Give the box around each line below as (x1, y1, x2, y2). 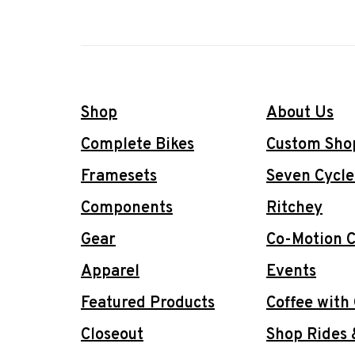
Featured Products (81, 293, 215, 315)
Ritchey (266, 198, 323, 219)
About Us (266, 103, 334, 124)
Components (81, 198, 173, 219)
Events (266, 261, 316, 283)
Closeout (81, 325, 143, 346)
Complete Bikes (81, 135, 194, 156)
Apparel (81, 261, 139, 283)
